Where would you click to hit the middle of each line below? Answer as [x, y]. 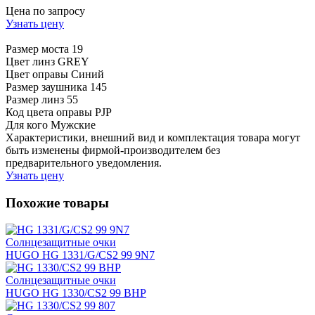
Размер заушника [46, 86]
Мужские [73, 124]
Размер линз [35, 99]
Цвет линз [30, 61]
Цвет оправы [37, 74]
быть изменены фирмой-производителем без [113, 150]
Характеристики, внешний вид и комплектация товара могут [153, 137]
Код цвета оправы [49, 112]
